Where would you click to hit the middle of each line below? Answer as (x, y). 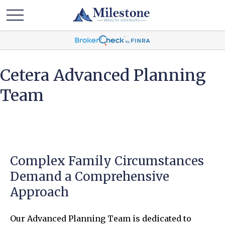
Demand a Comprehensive (90, 177)
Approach (39, 192)
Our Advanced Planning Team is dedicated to (101, 218)
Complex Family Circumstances (107, 161)
